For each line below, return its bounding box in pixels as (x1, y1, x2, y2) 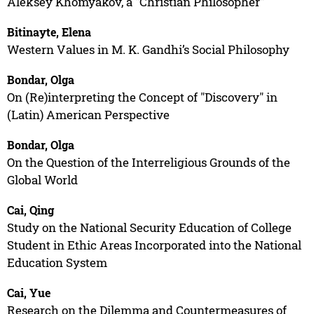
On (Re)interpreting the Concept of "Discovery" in (6, 88, 278, 105)
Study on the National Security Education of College (6, 219, 292, 235)
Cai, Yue (6, 285, 50, 300)
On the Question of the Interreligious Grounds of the (6, 153, 290, 170)
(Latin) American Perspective (6, 106, 170, 123)
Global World (6, 171, 78, 188)
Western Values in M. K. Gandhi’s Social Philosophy (6, 41, 289, 57)
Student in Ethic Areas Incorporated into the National (6, 236, 301, 253)
